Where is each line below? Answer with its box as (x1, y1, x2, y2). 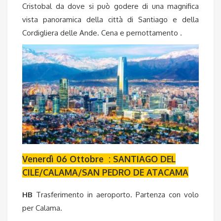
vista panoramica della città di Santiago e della (22, 14, 199, 24)
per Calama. (22, 203, 62, 213)
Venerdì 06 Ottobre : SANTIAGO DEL (22, 153, 176, 165)
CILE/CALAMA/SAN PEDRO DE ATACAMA (22, 167, 188, 178)
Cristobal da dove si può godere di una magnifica (22, 1, 199, 11)
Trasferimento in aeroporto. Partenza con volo (36, 189, 199, 199)
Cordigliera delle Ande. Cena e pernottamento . (22, 28, 182, 37)
